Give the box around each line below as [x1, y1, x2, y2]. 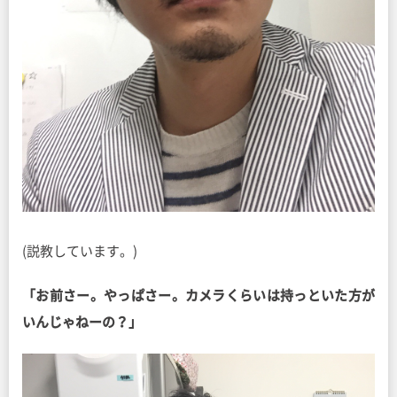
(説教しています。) [22, 244, 137, 258]
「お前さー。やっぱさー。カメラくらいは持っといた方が [22, 288, 375, 302]
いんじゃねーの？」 [22, 315, 142, 329]
